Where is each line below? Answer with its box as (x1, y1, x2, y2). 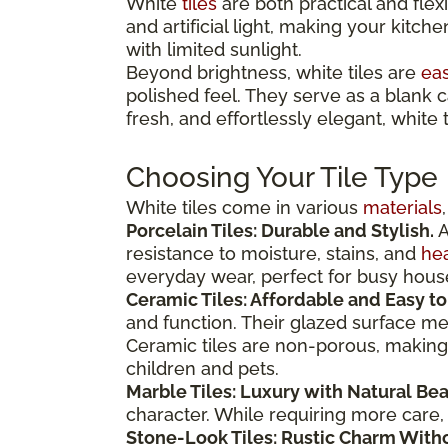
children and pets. (126, 358, 279, 380)
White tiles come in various (126, 197, 363, 219)
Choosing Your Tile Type (126, 161, 438, 195)
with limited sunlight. (126, 39, 302, 61)
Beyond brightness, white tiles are (126, 62, 421, 84)
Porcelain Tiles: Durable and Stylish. (126, 220, 434, 242)
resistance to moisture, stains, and (126, 243, 421, 265)
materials (363, 197, 442, 219)
